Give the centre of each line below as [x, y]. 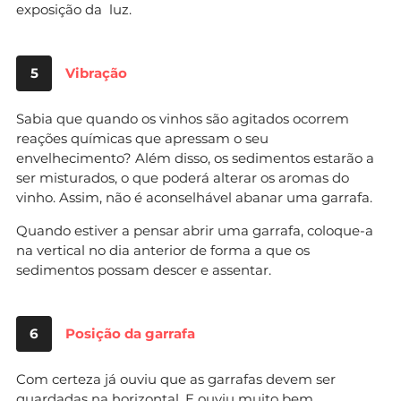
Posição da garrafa [130, 333]
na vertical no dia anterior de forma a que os [163, 250]
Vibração [96, 73]
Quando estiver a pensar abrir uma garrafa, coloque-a [195, 230]
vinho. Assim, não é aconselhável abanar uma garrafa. [194, 197]
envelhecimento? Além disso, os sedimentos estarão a [195, 158]
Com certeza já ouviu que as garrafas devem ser [176, 379]
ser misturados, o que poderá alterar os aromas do [183, 177]
